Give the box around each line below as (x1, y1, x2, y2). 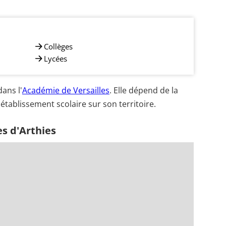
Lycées (44, 53, 67, 64)
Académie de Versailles (22, 85, 109, 96)
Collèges (44, 41, 73, 51)
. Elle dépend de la (109, 85, 178, 96)
